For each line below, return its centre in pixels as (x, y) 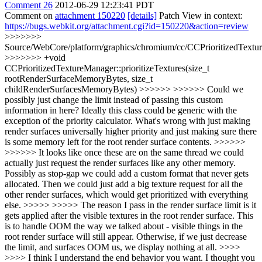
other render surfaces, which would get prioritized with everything (126, 194)
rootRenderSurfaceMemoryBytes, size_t (79, 79)
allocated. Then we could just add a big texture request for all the (124, 184)
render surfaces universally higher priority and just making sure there (131, 131)
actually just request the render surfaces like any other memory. (120, 163)
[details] (142, 15)
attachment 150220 (90, 15)
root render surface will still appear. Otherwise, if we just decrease (126, 237)
